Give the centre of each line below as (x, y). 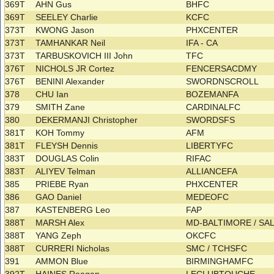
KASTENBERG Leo (73, 210)
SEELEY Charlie (67, 17)
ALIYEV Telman (66, 172)
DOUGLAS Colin (68, 159)
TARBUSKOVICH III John (84, 56)
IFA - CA (203, 43)
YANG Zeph (59, 236)
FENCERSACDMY (223, 69)
